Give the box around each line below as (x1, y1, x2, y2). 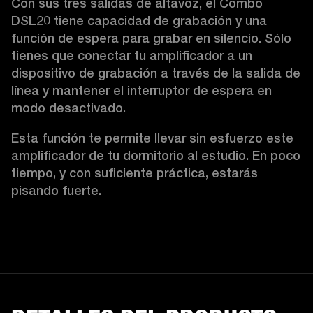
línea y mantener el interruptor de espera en (11, 83, 272, 99)
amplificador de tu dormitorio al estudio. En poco (11, 148, 300, 163)
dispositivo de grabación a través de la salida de (11, 66, 300, 81)
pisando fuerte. (11, 183, 101, 198)
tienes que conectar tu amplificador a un (11, 48, 252, 64)
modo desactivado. (11, 101, 133, 116)
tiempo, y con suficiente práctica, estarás (11, 166, 258, 181)
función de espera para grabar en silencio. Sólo (11, 31, 291, 46)
